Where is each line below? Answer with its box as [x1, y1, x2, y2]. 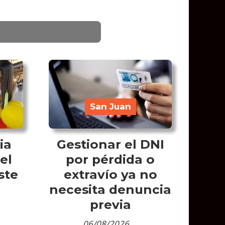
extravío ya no [63, 166, 157, 182]
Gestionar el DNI [56, 136, 164, 152]
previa [89, 196, 131, 212]
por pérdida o [66, 151, 155, 167]
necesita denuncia [49, 181, 172, 197]
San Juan [89, 101, 131, 112]
